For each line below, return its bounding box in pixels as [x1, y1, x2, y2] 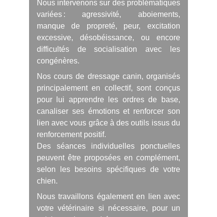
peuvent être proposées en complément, [37, 154, 180, 162]
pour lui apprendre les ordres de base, [37, 95, 180, 104]
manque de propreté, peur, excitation [37, 22, 180, 30]
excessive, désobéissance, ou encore [37, 33, 180, 42]
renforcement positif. [37, 130, 106, 139]
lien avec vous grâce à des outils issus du [37, 119, 180, 127]
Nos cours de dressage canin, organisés [37, 72, 180, 80]
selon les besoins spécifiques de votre [37, 165, 180, 173]
